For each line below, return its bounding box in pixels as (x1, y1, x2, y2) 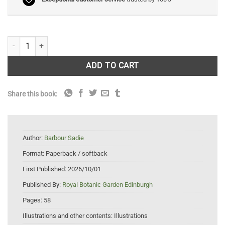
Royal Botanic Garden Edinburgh (62, 180, 153, 188)
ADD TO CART (86, 61, 139, 71)
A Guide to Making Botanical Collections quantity (7, 37, 158, 46)
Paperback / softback (46, 149, 107, 157)
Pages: (23, 196, 44, 204)
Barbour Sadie (44, 134, 84, 142)
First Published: (23, 165, 68, 173)
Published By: (23, 180, 62, 188)
